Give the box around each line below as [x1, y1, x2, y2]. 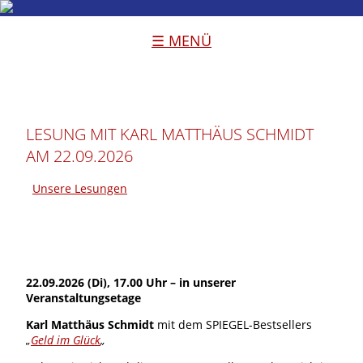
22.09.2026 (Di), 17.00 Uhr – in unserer [26, 274, 236, 290]
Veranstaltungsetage [26, 289, 141, 305]
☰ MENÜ [152, 31, 211, 50]
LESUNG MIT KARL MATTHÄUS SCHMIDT [26, 123, 314, 145]
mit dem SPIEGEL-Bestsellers [154, 316, 312, 332]
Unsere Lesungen [32, 180, 127, 196]
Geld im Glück [31, 331, 100, 348]
